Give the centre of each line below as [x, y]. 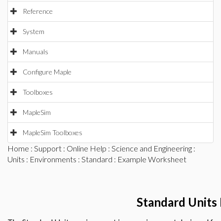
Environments [53, 159]
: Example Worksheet [149, 159]
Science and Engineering [152, 148]
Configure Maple [47, 72]
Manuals [36, 52]
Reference [38, 11]
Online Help [87, 148]
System [34, 31]
